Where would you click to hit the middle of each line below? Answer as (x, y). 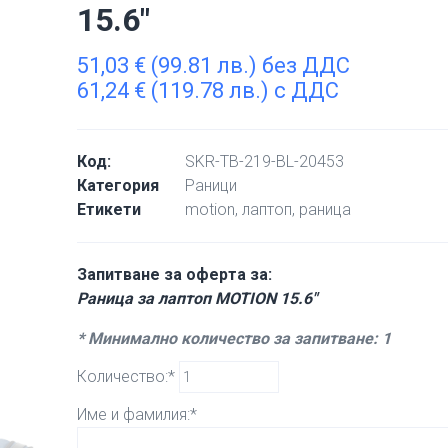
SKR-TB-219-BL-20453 (265, 161)
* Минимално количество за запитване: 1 (234, 338)
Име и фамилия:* (137, 414)
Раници (211, 185)
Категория (118, 185)
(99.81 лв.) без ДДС (248, 65)
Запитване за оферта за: (175, 274)
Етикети (109, 209)
